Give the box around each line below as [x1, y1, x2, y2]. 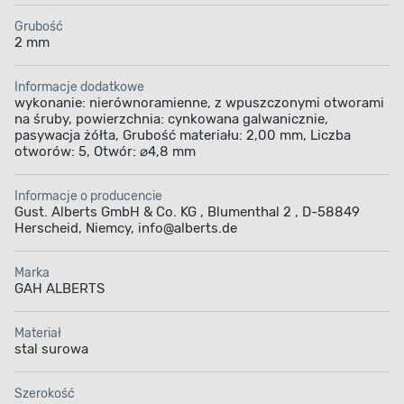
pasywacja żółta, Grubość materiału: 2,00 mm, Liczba [14, 127, 351, 144]
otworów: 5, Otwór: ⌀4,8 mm [14, 143, 196, 161]
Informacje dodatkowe [14, 79, 144, 96]
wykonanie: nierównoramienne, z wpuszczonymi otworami [14, 95, 384, 112]
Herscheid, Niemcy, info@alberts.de [14, 220, 237, 237]
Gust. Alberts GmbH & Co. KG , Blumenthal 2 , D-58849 [14, 204, 360, 221]
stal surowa [14, 341, 88, 358]
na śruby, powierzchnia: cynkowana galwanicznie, [14, 111, 328, 128]
